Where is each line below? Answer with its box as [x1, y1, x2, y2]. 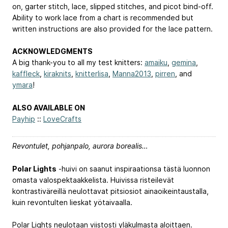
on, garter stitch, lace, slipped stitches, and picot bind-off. [12, 2, 213, 11]
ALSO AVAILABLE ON [12, 103, 85, 112]
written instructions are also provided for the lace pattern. [12, 24, 213, 33]
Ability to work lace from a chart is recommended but [12, 13, 193, 22]
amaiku [145, 58, 167, 67]
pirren [155, 69, 175, 78]
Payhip [12, 115, 35, 124]
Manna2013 [112, 69, 151, 78]
